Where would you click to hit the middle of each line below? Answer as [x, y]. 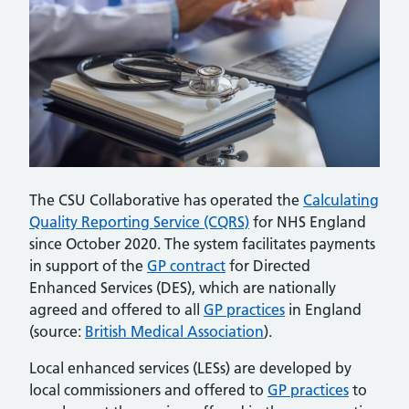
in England [323, 309]
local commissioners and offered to [148, 389]
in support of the [88, 265]
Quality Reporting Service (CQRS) [139, 221]
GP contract [186, 265]
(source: [57, 331]
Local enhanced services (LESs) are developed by [190, 367]
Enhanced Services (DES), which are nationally [183, 287]
